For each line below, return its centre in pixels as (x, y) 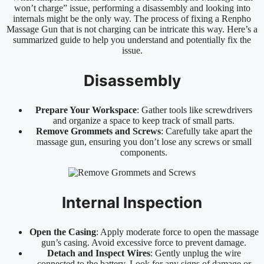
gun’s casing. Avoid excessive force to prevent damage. (144, 242)
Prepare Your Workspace (86, 110)
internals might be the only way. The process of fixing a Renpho (132, 18)
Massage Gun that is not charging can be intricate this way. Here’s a (132, 29)
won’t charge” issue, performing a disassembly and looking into (132, 8)
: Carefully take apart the (206, 131)
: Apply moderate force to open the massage (177, 232)
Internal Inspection (132, 202)
